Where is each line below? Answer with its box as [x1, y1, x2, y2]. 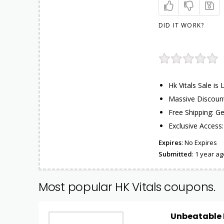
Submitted [158, 149, 192, 158]
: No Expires [181, 137, 217, 147]
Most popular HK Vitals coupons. [38, 178, 215, 195]
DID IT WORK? [158, 20, 204, 29]
